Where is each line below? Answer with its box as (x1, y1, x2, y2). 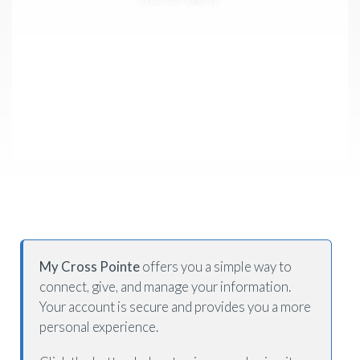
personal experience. (39, 317, 158, 335)
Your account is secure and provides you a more (39, 297, 311, 315)
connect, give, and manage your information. (39, 277, 291, 295)
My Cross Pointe (39, 257, 140, 275)
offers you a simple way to (140, 257, 292, 275)
